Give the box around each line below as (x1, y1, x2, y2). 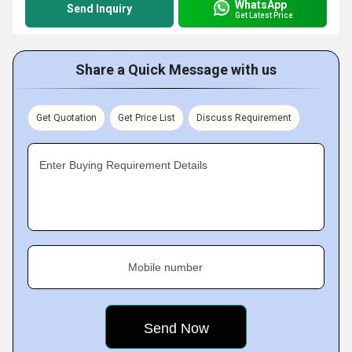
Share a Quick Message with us (75, 61, 277, 78)
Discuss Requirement (196, 112, 291, 123)
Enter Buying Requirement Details (39, 159, 207, 171)
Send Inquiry (67, 2, 132, 15)
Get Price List (118, 112, 175, 123)
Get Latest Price (235, 10, 293, 20)
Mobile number (128, 261, 203, 273)
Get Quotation (36, 112, 97, 123)
